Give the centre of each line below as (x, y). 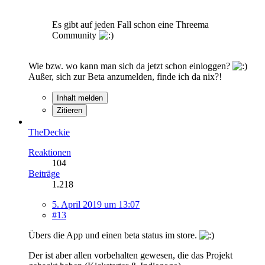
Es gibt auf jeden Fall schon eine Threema (130, 24)
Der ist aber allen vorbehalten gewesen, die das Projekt (130, 255)
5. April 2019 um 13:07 (96, 204)
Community (75, 35)
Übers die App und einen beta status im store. (114, 235)
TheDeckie (49, 132)
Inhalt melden (80, 98)
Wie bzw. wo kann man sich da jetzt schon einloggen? (130, 66)
